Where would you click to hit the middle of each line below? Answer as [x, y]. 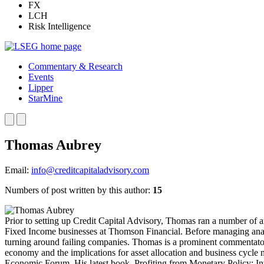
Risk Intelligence [60, 26]
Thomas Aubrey [53, 145]
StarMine [45, 98]
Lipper [41, 88]
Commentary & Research [75, 66]
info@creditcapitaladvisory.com [90, 170]
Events [41, 77]
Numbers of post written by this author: [79, 190]
